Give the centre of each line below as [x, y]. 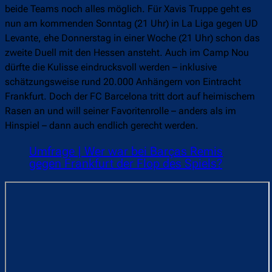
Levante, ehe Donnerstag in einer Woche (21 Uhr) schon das [132, 38]
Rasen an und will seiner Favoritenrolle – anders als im [121, 111]
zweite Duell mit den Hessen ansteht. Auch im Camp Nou [127, 53]
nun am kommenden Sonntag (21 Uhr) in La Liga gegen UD [131, 24]
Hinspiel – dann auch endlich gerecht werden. [102, 126]
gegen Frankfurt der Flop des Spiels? [126, 164]
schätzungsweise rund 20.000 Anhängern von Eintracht [123, 82]
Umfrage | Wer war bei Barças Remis [126, 151]
